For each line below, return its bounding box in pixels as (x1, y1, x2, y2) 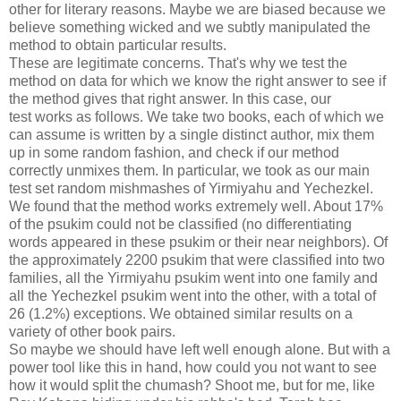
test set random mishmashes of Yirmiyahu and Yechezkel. (9, 180, 373, 196)
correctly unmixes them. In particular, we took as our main (9, 162, 370, 178)
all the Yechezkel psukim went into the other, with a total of (9, 287, 376, 303)
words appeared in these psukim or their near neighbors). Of (9, 234, 388, 250)
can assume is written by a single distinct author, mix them (9, 126, 374, 142)
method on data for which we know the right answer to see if (9, 73, 386, 89)
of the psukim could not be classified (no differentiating (9, 216, 352, 232)
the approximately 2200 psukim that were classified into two (9, 252, 385, 268)
